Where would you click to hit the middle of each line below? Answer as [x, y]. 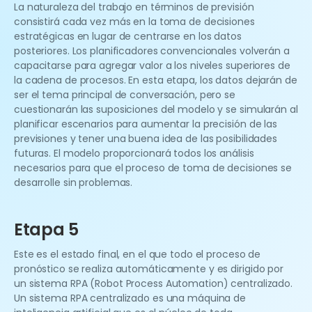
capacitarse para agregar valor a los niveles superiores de [152, 66]
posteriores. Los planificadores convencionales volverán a [152, 51]
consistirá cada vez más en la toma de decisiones [134, 22]
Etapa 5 [46, 230]
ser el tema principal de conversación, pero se [125, 95]
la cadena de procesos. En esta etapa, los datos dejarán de [156, 80]
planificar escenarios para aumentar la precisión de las [146, 124]
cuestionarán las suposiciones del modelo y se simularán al [156, 110]
